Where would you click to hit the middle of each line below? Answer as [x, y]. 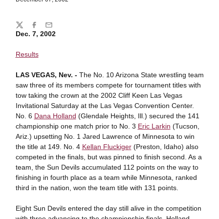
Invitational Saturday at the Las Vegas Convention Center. [105, 106]
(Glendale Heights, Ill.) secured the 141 [138, 116]
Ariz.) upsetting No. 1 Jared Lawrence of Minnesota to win [105, 136]
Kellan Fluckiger [107, 147]
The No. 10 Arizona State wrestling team [140, 75]
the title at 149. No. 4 [49, 147]
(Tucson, [185, 126]
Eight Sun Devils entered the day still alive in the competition [108, 208]
